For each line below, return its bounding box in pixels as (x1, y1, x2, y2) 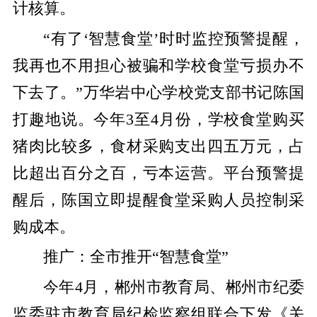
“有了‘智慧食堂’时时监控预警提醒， (42, 30, 305, 47)
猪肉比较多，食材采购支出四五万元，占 (12, 137, 305, 155)
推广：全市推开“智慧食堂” (42, 248, 229, 266)
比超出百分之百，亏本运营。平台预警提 (12, 164, 305, 182)
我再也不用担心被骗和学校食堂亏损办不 (12, 57, 305, 74)
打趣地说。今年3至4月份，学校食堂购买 (12, 110, 305, 128)
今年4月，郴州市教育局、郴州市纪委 (42, 278, 305, 296)
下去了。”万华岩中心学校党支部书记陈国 (12, 83, 305, 101)
